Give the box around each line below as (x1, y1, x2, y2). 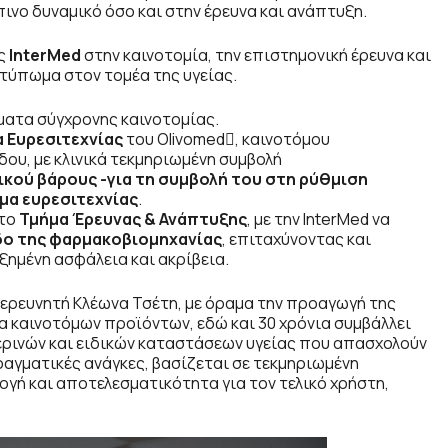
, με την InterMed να (247, 208, 390, 231)
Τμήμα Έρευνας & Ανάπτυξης (19, 208, 247, 231)
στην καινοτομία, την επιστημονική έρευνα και (81, 44, 431, 67)
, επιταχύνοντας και (222, 228, 371, 251)
